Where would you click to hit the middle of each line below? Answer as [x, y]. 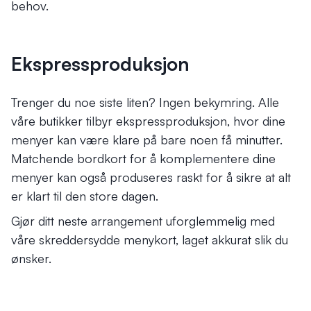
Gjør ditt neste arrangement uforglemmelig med [143, 220]
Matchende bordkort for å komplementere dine [143, 158]
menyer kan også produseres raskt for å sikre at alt [151, 177]
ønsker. [31, 258]
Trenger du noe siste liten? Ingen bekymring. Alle [145, 102]
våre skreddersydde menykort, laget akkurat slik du [150, 239]
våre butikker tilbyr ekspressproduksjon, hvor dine [148, 120]
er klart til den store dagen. [85, 195]
